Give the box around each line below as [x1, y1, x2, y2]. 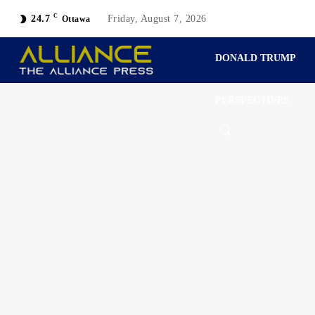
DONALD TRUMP [215, 53, 297, 63]
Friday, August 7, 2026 [107, 13, 207, 24]
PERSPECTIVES [215, 95, 290, 105]
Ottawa [61, 13, 91, 24]
